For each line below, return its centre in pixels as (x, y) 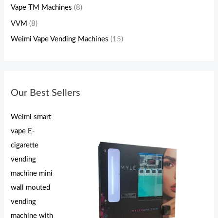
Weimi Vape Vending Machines (60, 39)
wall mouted (31, 187)
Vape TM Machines (42, 8)
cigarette (25, 145)
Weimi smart (31, 117)
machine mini (32, 173)
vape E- (23, 131)
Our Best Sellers (46, 93)
